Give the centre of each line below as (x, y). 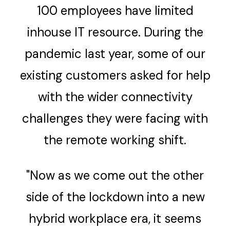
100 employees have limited (115, 11)
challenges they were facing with (115, 119)
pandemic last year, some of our (115, 54)
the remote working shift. (115, 140)
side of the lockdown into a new (115, 197)
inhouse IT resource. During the (115, 32)
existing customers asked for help (115, 75)
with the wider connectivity (115, 97)
